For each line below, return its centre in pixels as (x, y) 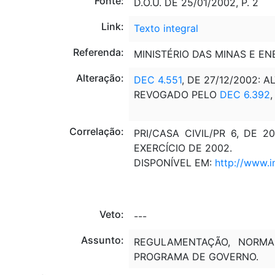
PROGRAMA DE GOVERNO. (196, 256)
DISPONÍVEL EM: (174, 162)
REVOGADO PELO (176, 94)
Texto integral (166, 28)
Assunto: (102, 240)
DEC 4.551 (157, 79)
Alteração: (100, 78)
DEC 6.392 (245, 94)
